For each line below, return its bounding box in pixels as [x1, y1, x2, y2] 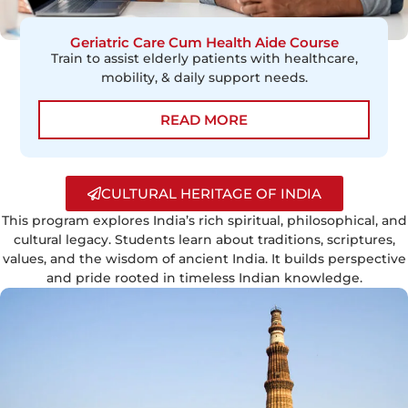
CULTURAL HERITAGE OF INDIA [100, 185, 321, 203]
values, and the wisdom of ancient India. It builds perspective [2, 250, 406, 268]
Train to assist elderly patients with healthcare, [50, 49, 358, 66]
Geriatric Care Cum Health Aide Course [69, 33, 339, 51]
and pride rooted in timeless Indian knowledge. [46, 270, 362, 287]
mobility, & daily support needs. [100, 68, 308, 86]
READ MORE [160, 111, 248, 129]
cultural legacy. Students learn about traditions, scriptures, [13, 231, 395, 249]
